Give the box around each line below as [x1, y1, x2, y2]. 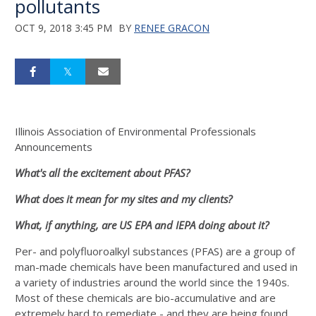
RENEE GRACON [134, 21, 209, 35]
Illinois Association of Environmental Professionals [15, 124, 256, 138]
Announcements [15, 140, 92, 154]
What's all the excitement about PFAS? [15, 166, 190, 180]
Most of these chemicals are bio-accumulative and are [15, 291, 276, 305]
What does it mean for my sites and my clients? [15, 192, 238, 206]
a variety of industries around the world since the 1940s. [15, 275, 289, 289]
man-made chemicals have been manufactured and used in [15, 260, 298, 274]
